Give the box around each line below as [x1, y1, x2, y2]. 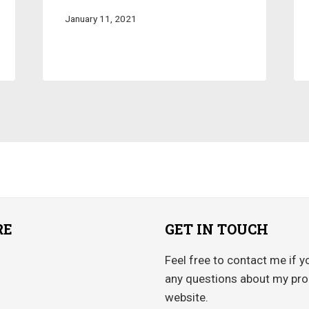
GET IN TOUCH [165, 220, 268, 238]
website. [165, 290, 208, 304]
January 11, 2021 [64, 12, 137, 24]
